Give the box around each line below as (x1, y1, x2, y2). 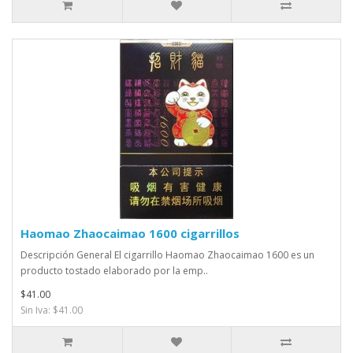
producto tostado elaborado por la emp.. (20, 264, 208, 278)
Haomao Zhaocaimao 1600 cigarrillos (20, 225, 240, 242)
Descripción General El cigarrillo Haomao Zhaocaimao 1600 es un (20, 248, 314, 262)
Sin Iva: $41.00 (20, 303, 83, 318)
